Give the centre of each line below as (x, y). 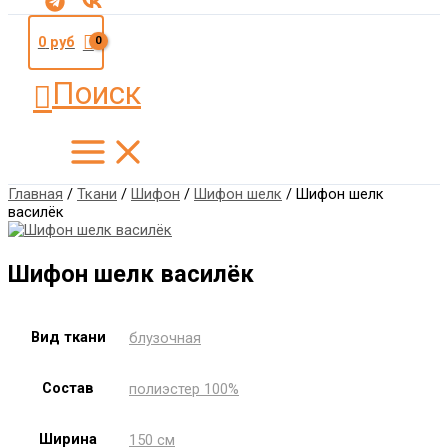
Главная (35, 193)
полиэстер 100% (184, 388)
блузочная (165, 337)
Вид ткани (68, 337)
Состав (68, 388)
